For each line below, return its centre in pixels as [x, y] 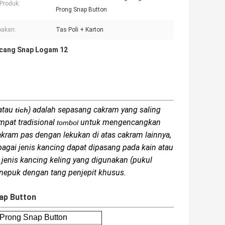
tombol [68, 123]
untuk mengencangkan [120, 123]
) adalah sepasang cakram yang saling [94, 110]
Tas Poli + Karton [80, 30]
